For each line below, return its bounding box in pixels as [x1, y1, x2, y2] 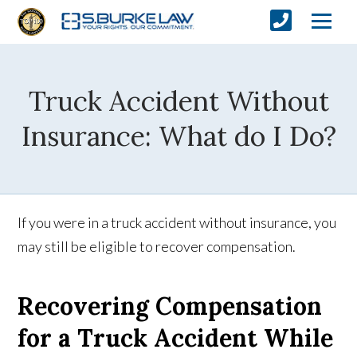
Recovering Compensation [18, 291, 323, 321]
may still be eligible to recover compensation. [18, 237, 296, 255]
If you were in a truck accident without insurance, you [18, 214, 337, 231]
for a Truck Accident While [18, 323, 334, 353]
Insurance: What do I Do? [21, 119, 336, 153]
